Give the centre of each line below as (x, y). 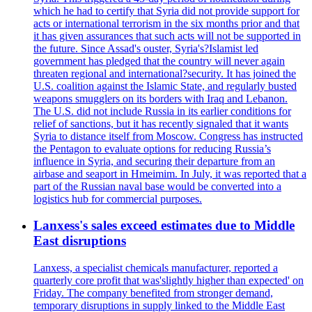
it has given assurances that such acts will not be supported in (167, 36)
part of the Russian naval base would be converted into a (157, 186)
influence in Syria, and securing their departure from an (154, 161)
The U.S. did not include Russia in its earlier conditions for (162, 111)
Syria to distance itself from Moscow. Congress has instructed (168, 136)
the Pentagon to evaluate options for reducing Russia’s (152, 148)
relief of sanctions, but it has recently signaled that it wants (161, 123)
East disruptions (80, 241)
